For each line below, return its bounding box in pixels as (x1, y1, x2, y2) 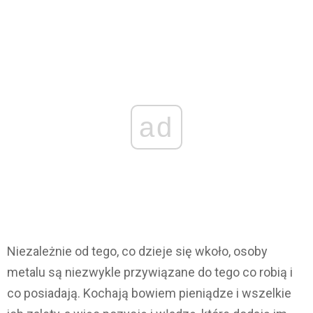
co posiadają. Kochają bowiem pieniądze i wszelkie (7, 285, 291, 300)
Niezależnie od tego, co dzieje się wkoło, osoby (7, 243, 268, 259)
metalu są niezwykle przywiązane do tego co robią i (7, 264, 293, 279)
